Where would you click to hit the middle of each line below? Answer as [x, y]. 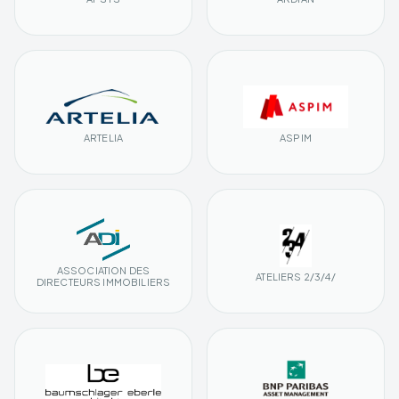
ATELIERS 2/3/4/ [296, 276]
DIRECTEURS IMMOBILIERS [103, 282]
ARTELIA [103, 137]
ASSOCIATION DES [103, 271]
